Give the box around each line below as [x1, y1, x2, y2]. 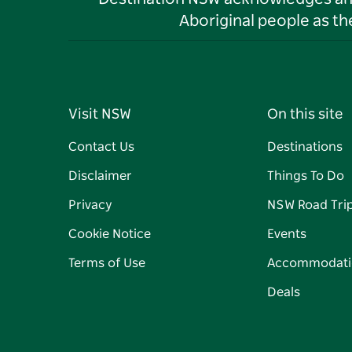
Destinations [266, 141, 343, 154]
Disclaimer [68, 170, 132, 183]
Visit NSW [68, 108, 131, 123]
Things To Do [266, 170, 344, 183]
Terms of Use [68, 257, 145, 270]
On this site [266, 108, 343, 123]
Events [266, 228, 306, 241]
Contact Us [68, 141, 134, 154]
